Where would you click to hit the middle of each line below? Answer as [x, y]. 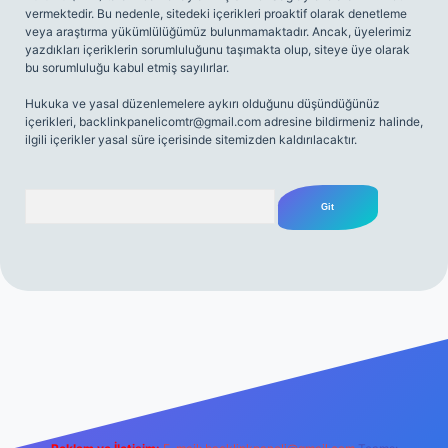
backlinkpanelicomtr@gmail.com [170, 121]
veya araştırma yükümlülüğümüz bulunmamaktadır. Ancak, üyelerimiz [218, 31]
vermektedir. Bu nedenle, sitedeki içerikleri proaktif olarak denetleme [216, 13]
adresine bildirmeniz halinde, [342, 121]
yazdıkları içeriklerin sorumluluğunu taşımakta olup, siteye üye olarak [217, 49]
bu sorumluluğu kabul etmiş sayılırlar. [127, 67]
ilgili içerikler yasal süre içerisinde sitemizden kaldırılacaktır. [191, 139]
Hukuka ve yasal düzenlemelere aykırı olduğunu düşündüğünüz [202, 103]
